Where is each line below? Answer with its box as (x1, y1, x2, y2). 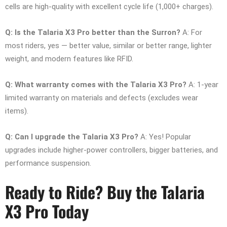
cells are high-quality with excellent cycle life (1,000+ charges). (5, 2, 213, 12)
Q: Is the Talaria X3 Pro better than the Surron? (5, 28, 180, 37)
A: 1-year (186, 80, 218, 90)
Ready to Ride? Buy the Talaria (5, 180, 205, 204)
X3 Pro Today (5, 199, 89, 223)
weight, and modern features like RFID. (5, 54, 133, 64)
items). (5, 106, 28, 116)
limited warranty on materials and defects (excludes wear (5, 93, 198, 103)
